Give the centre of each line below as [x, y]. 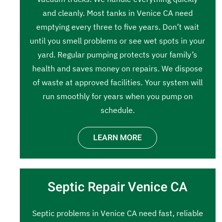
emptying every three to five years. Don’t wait [117, 27]
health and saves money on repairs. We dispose [118, 68]
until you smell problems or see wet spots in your [118, 41]
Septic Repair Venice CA [118, 187]
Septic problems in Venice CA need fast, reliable [117, 213]
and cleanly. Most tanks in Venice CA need [117, 13]
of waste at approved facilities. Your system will [117, 82]
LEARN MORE [118, 138]
